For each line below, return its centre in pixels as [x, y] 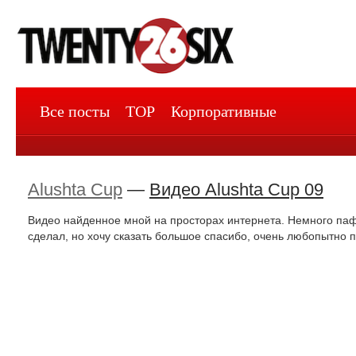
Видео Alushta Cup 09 [236, 190]
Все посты [75, 111]
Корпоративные [224, 111]
